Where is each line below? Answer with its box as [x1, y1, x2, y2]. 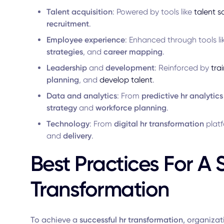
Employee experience [46, 35, 125, 44]
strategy [46, 103, 77, 112]
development [105, 63, 154, 72]
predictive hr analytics [141, 91, 223, 100]
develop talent [99, 75, 152, 84]
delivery [62, 131, 91, 140]
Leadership [46, 63, 87, 72]
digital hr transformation [113, 119, 204, 128]
